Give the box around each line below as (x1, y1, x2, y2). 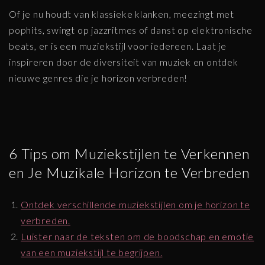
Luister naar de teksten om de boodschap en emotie (21, 230, 254, 242)
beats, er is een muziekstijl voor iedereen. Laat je (9, 40, 227, 51)
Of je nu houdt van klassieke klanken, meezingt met (9, 8, 234, 20)
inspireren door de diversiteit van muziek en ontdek (9, 56, 238, 67)
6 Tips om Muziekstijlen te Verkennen (9, 144, 250, 162)
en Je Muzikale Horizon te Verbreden (9, 163, 250, 181)
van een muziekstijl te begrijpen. (21, 246, 163, 258)
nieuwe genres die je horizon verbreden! (9, 72, 188, 83)
